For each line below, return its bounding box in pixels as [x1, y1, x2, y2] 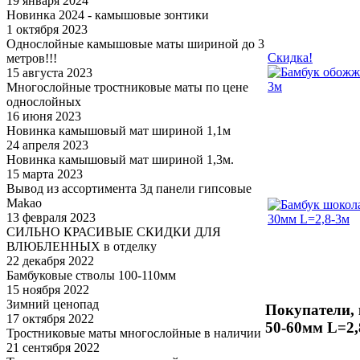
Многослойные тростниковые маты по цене [6, 80, 248, 94]
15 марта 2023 [6, 167, 83, 181]
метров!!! [6, 51, 57, 65]
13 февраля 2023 [6, 211, 96, 224]
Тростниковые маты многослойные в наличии [6, 326, 261, 340]
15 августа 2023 [6, 66, 92, 80]
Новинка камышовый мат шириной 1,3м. [6, 153, 234, 166]
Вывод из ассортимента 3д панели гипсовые [6, 182, 252, 195]
